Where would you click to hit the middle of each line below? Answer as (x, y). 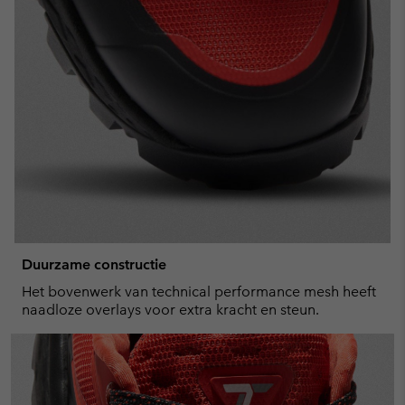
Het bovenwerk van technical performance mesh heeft (199, 291)
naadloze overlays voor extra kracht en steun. (170, 309)
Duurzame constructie (94, 264)
